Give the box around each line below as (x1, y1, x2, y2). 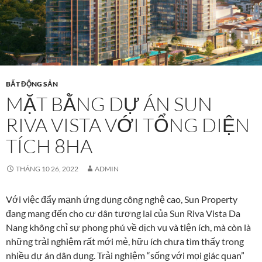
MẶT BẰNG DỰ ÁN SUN (6, 91, 212, 116)
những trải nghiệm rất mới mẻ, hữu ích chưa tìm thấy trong (6, 235, 244, 247)
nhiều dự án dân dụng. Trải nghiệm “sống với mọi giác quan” (6, 249, 244, 261)
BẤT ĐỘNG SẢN (6, 79, 58, 88)
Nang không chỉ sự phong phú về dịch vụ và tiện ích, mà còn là (6, 221, 251, 233)
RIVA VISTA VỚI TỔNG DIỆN (6, 112, 250, 137)
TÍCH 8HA (6, 133, 92, 158)
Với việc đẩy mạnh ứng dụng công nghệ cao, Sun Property (6, 193, 237, 205)
